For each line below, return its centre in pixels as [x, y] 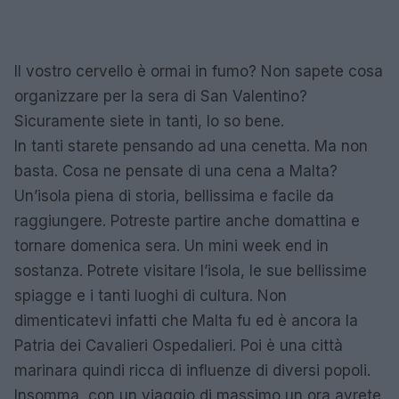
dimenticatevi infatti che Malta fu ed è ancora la [186, 321]
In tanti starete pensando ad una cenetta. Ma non [191, 146]
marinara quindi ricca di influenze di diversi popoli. [192, 370]
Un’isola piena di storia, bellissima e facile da [174, 196]
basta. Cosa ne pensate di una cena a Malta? [176, 171]
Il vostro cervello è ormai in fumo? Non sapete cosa [199, 71]
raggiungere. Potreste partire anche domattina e [187, 221]
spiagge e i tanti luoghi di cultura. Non [151, 296]
